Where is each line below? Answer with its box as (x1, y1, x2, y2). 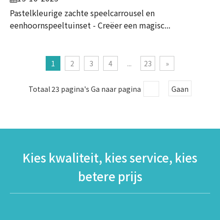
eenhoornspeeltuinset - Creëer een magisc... (10, 19, 170, 31)
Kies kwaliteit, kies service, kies (23, 148, 197, 166)
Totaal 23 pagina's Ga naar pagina (28, 83, 141, 94)
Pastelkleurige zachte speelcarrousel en (10, 6, 155, 19)
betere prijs (78, 167, 142, 185)
